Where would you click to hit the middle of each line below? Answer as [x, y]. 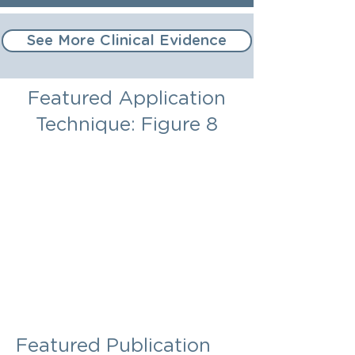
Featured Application [127, 99]
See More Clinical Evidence [127, 41]
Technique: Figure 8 [127, 125]
